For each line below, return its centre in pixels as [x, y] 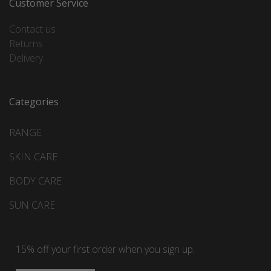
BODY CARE [35, 181]
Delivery [26, 58]
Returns [26, 43]
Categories [34, 101]
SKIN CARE [33, 157]
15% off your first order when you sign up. [105, 250]
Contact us [32, 29]
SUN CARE [32, 205]
